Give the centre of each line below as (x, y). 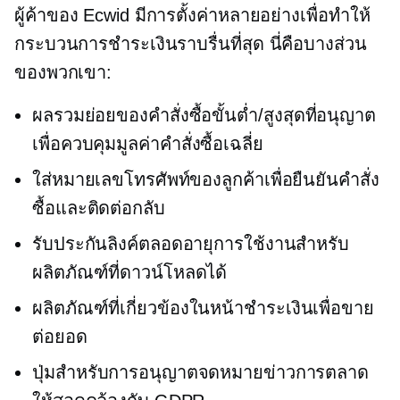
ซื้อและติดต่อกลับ (99, 208)
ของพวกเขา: (63, 73)
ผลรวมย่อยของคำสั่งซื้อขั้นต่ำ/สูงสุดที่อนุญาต (204, 116)
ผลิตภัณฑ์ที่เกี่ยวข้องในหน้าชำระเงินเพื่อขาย (203, 308)
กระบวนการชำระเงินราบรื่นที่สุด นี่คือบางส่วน (191, 44)
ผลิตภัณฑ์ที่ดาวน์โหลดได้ (130, 273)
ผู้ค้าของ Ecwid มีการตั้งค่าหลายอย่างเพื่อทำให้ (192, 16)
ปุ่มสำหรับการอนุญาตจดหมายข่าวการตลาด (200, 373)
